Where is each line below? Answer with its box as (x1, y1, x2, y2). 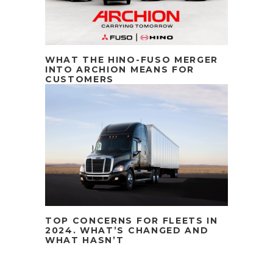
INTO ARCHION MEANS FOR (45, 63, 194, 75)
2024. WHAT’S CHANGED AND (45, 224, 209, 236)
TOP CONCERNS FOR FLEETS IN (45, 214, 218, 226)
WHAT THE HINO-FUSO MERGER (45, 54, 218, 65)
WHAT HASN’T (45, 234, 124, 246)
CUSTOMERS (45, 73, 115, 85)
